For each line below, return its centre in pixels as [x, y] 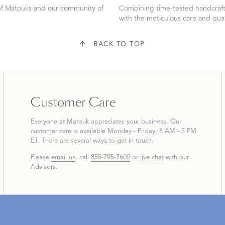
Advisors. [44, 167]
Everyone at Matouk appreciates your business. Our [106, 122]
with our [176, 157]
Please [41, 157]
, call [83, 157]
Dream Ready [124, 69]
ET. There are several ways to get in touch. [92, 141]
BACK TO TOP [119, 44]
